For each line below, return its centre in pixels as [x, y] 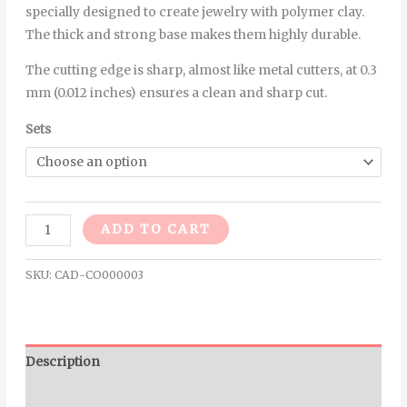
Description [62, 362]
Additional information [98, 397]
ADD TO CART [156, 230]
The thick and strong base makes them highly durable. [193, 35]
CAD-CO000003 [99, 275]
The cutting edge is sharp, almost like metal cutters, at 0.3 [201, 70]
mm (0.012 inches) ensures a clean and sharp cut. [176, 93]
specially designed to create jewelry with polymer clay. [194, 13]
